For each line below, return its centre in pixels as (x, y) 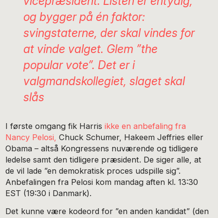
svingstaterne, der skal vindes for (109, 33)
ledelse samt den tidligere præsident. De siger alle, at (104, 159)
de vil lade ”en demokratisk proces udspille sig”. (93, 171)
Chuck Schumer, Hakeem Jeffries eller (130, 137)
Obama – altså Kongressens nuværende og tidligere (102, 148)
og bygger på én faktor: (84, 17)
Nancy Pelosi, (31, 137)
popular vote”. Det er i (79, 65)
